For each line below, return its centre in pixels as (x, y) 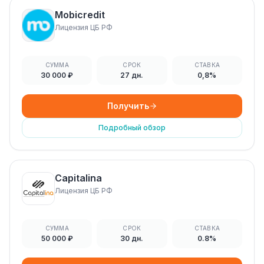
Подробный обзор (132, 128)
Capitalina (78, 178)
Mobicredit (80, 15)
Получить (128, 106)
